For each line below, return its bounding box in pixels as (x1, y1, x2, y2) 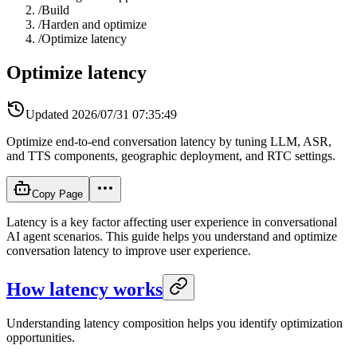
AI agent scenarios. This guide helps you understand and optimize (6, 229, 337, 243)
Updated (25, 107, 69, 121)
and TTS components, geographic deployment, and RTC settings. (6, 148, 335, 163)
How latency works (6, 278, 163, 300)
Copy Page (32, 187, 83, 200)
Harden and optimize (41, 18, 147, 31)
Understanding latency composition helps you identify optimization (6, 316, 343, 330)
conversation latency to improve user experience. (6, 243, 251, 257)
